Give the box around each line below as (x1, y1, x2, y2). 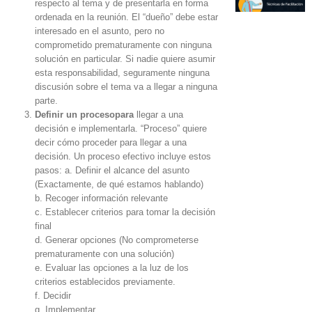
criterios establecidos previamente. (35, 276, 175, 287)
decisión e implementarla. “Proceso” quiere (35, 123, 207, 134)
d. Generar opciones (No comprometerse (35, 235, 198, 245)
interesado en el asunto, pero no (35, 26, 164, 36)
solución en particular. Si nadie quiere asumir (35, 54, 215, 64)
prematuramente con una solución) (35, 249, 174, 259)
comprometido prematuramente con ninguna (35, 40, 212, 50)
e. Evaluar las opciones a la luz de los (35, 263, 189, 273)
